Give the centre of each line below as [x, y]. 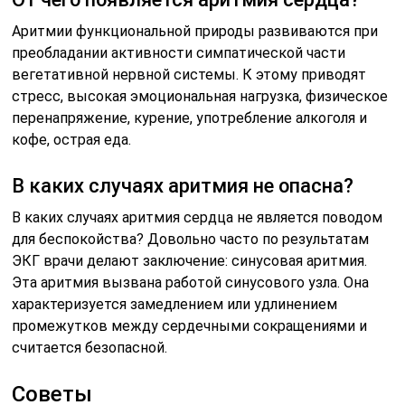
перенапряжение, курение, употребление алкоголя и [190, 118]
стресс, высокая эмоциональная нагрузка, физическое [200, 96]
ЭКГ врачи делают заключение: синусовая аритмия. [190, 260]
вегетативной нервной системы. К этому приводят [189, 74]
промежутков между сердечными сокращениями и [190, 325]
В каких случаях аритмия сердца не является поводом [198, 217]
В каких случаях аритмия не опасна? [183, 185]
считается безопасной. [90, 347]
